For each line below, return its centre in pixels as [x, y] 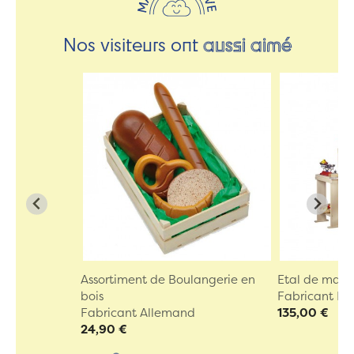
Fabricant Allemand [137, 313]
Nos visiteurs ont [133, 43]
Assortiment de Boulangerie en [168, 280]
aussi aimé [247, 43]
